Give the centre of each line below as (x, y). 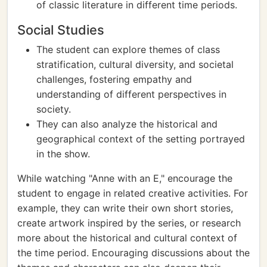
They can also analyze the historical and (127, 124)
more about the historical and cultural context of (127, 238)
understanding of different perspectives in (131, 94)
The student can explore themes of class (128, 49)
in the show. (63, 154)
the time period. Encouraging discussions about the (133, 253)
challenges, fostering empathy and (114, 79)
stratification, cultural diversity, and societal (135, 64)
